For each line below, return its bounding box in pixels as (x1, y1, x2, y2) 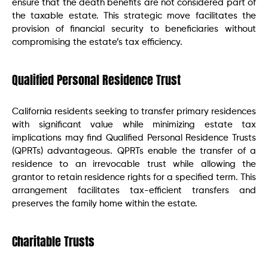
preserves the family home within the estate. (12, 199, 197, 208)
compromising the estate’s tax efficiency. (12, 37, 182, 47)
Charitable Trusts (12, 232, 95, 251)
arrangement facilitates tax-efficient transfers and (12, 185, 256, 195)
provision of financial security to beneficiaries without (12, 24, 256, 33)
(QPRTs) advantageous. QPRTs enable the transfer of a (12, 146, 256, 156)
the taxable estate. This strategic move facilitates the (12, 11, 256, 20)
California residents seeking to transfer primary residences (12, 106, 256, 116)
